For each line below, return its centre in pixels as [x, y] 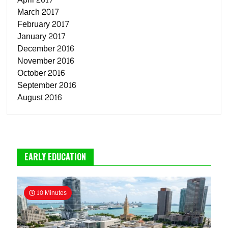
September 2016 [47, 85]
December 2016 [46, 49]
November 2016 [46, 61]
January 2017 [42, 36]
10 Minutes [51, 193]
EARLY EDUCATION [55, 157]
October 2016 [41, 73]
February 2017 [44, 24]
